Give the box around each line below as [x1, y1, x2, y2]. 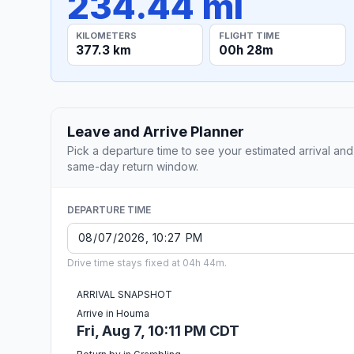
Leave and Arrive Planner [67, 122, 244, 140]
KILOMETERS [76, 29, 137, 41]
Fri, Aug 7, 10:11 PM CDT [77, 322, 239, 339]
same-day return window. [67, 159, 198, 173]
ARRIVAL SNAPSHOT [77, 288, 172, 300]
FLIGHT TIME [218, 29, 280, 41]
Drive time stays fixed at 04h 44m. [67, 256, 227, 269]
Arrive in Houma [77, 307, 149, 319]
